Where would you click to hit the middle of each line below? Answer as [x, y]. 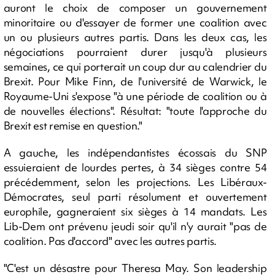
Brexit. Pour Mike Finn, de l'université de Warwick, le [135, 81]
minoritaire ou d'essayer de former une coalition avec [135, 22]
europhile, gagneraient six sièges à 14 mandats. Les [135, 211]
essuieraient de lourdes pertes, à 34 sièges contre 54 [135, 167]
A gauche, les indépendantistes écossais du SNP [135, 153]
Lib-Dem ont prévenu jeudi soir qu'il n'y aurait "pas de [135, 226]
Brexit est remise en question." [73, 126]
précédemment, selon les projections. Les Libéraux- [135, 182]
